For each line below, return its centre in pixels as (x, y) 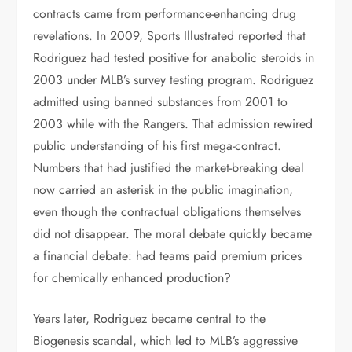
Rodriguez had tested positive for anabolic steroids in (174, 58)
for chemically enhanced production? (132, 278)
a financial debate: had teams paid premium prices (168, 256)
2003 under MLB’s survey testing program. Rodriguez (174, 80)
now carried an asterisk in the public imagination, (163, 190)
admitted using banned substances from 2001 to (161, 102)
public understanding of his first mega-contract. (158, 146)
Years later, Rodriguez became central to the (150, 319)
